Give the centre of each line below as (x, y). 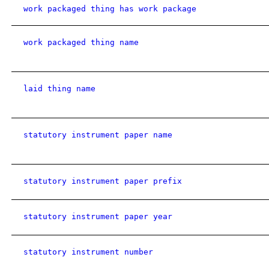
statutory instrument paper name (98, 135)
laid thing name (59, 89)
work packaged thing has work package (110, 9)
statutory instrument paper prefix (103, 181)
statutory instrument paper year (98, 216)
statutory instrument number (88, 252)
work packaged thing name (81, 42)
